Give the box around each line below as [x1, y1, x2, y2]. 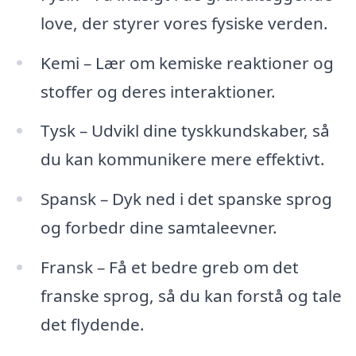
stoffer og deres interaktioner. [40, 79, 276, 103]
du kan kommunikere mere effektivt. [40, 148, 325, 171]
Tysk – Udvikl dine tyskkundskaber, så [40, 119, 330, 142]
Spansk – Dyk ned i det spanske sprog [40, 188, 332, 211]
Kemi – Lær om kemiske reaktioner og [40, 51, 334, 74]
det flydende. [40, 313, 145, 336]
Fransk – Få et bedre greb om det [40, 256, 299, 279]
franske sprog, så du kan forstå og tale [40, 284, 342, 308]
